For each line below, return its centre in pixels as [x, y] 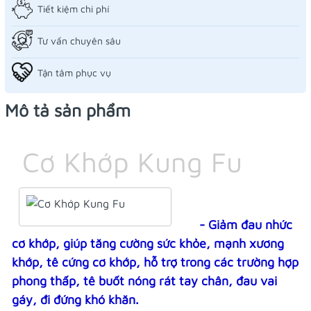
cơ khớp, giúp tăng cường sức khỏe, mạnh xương [148, 244]
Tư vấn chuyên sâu [79, 40]
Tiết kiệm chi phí [74, 8]
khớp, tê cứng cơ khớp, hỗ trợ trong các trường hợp [155, 262]
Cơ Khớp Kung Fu [132, 162]
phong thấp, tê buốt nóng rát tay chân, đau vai [144, 281]
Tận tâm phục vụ [74, 72]
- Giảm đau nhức [244, 225]
